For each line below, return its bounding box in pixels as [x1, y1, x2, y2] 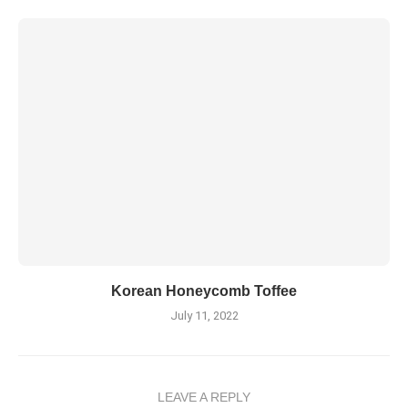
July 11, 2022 [169, 308, 239, 322]
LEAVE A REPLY [158, 389, 250, 404]
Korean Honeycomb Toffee [111, 282, 297, 299]
